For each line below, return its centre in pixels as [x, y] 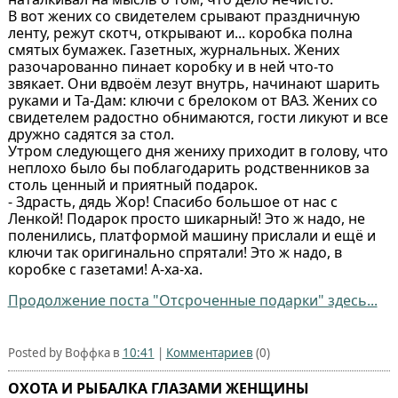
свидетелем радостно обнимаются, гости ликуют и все [198, 117]
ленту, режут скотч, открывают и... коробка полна [180, 32]
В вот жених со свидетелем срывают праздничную [183, 16]
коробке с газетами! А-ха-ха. [105, 269]
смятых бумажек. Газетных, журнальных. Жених [173, 49]
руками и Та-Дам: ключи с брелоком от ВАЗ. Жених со [192, 100]
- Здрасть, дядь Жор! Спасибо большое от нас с [172, 201]
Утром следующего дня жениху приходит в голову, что [198, 151]
